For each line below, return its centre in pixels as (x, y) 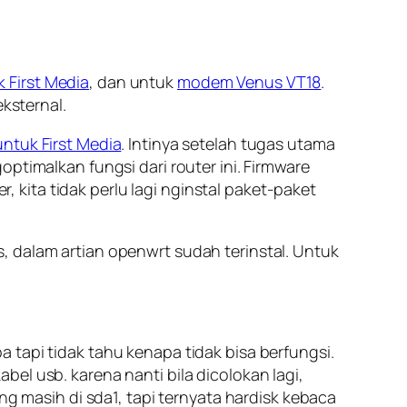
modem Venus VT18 (249, 81)
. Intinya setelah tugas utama (228, 143)
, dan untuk (133, 81)
